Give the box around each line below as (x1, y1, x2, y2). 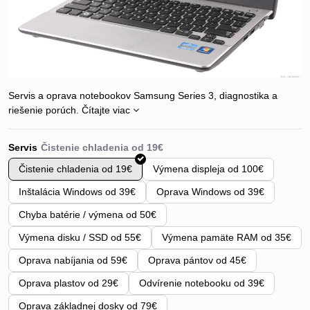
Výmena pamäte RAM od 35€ (162, 231, 291, 243)
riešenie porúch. (8, 104, 82, 116)
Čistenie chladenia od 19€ (19, 163, 132, 174)
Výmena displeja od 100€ (153, 163, 264, 174)
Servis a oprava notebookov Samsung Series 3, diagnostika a (8, 90, 277, 101)
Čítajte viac (82, 104, 130, 116)
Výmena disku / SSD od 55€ (19, 231, 141, 243)
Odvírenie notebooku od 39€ (139, 277, 264, 289)
